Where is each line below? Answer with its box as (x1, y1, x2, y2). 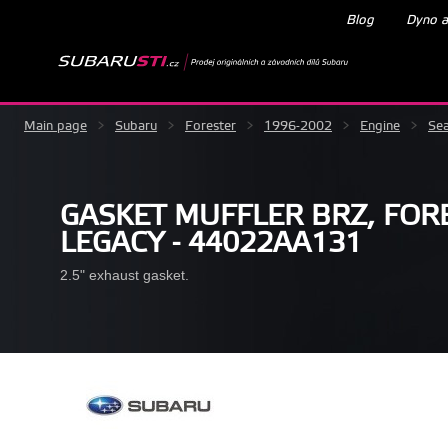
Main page (24, 117, 87, 134)
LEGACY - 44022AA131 (60, 225, 362, 261)
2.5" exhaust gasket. (60, 266, 189, 283)
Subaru (115, 117, 157, 134)
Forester (185, 117, 236, 134)
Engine (360, 117, 400, 134)
